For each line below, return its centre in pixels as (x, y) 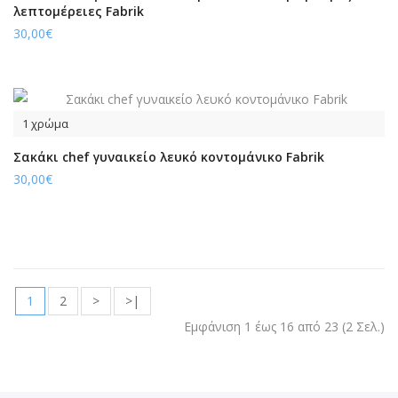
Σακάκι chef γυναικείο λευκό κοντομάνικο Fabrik (169, 157)
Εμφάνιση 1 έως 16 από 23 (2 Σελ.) (284, 326)
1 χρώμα (45, 123)
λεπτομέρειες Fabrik (79, 11)
